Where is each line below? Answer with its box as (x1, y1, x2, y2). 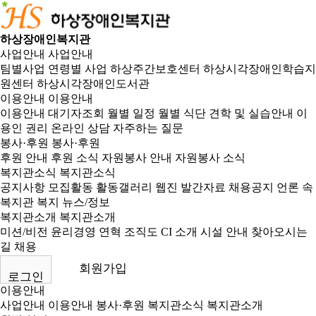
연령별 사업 (48, 63, 107, 75)
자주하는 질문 (113, 122, 183, 134)
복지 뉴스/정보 (37, 196, 110, 208)
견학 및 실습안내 (209, 107, 293, 119)
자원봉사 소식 (175, 152, 245, 164)
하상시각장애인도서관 (37, 78, 150, 90)
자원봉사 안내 (102, 152, 172, 164)
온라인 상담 (51, 122, 110, 134)
